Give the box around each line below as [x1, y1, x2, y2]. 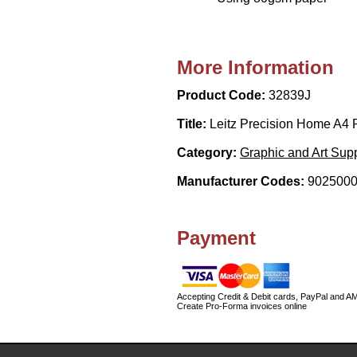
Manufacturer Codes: [177, 174, 308, 188]
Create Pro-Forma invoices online [177, 300, 307, 311]
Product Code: [177, 88, 269, 102]
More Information [177, 56, 334, 78]
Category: [177, 145, 240, 159]
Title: [177, 116, 210, 131]
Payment [177, 226, 256, 249]
